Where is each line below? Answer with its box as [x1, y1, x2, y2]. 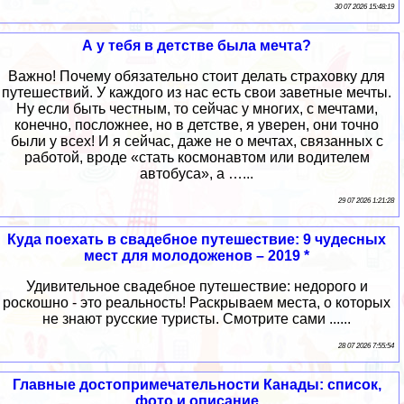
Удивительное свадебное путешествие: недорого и [25, 279, 368, 295]
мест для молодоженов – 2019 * [84, 248, 309, 264]
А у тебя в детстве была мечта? [82, 38, 311, 54]
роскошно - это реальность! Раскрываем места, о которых [3, 295, 390, 311]
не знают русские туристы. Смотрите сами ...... [42, 311, 351, 327]
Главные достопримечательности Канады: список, [12, 377, 381, 393]
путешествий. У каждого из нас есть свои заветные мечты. [2, 85, 391, 101]
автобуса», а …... [140, 166, 253, 182]
